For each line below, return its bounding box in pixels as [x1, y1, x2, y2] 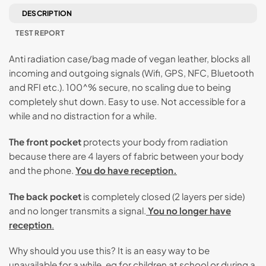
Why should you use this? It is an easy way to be [9, 245, 210, 256]
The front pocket [9, 135, 81, 147]
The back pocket [9, 190, 81, 202]
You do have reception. [75, 164, 177, 176]
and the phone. [9, 164, 75, 176]
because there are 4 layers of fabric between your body [9, 150, 243, 161]
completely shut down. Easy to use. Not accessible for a [9, 96, 246, 107]
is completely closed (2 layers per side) [81, 190, 245, 202]
